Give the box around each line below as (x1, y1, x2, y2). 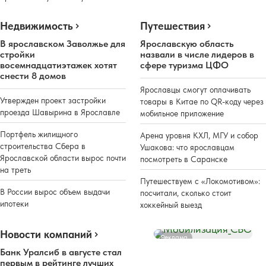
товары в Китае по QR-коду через (140, 97, 264, 107)
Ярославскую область (140, 38, 234, 50)
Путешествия (140, 20, 205, 33)
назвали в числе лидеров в (140, 49, 254, 61)
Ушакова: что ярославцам (140, 142, 235, 153)
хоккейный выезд (140, 200, 202, 210)
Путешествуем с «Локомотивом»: (140, 176, 260, 186)
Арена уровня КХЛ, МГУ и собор (140, 131, 258, 141)
